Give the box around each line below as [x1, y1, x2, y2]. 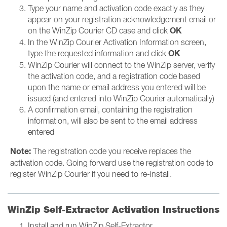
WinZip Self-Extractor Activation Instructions [8, 204, 219, 215]
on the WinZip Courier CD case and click [28, 26, 170, 35]
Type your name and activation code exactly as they [28, 4, 204, 13]
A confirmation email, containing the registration [28, 105, 193, 114]
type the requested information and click [28, 49, 168, 58]
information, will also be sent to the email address [28, 116, 198, 125]
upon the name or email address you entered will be [28, 83, 206, 92]
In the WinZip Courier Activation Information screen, [28, 37, 206, 47]
